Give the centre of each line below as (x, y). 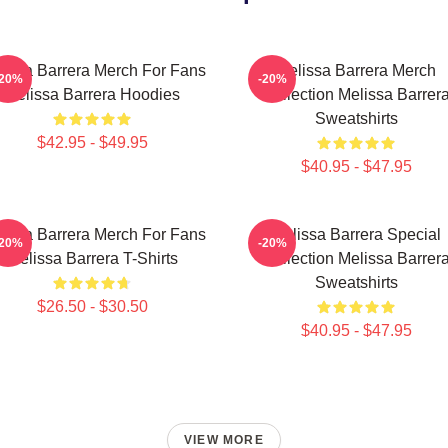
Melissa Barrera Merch (356, 70)
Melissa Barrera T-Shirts (92, 258)
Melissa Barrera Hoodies (92, 94)
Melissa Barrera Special (356, 234)
